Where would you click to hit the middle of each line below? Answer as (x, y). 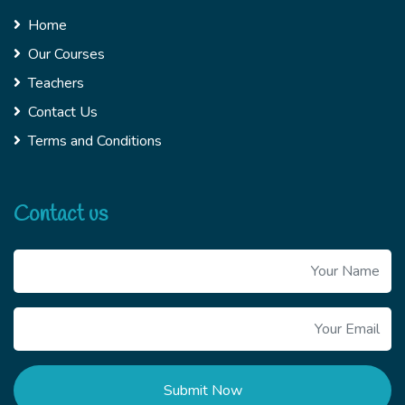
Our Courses (66, 55)
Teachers (56, 84)
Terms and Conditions (95, 141)
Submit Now (202, 391)
